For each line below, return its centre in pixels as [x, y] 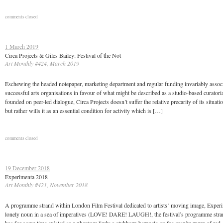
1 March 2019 [22, 46]
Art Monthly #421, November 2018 [46, 185]
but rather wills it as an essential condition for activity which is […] [84, 111]
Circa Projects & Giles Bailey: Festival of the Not [63, 55]
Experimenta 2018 [26, 177]
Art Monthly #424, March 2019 [42, 63]
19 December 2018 [27, 168]
